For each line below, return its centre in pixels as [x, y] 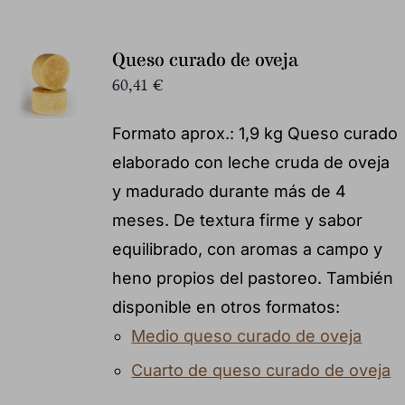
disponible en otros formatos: [226, 306]
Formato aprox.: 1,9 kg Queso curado [254, 133]
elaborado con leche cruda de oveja [250, 162]
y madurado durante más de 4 [229, 191]
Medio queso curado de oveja [247, 335]
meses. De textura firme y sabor [237, 220]
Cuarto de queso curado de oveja [261, 370]
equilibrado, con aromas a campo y [247, 249]
